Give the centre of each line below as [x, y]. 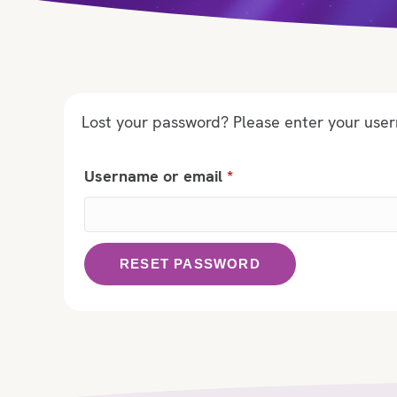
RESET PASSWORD [190, 264]
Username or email [156, 176]
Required [265, 175]
